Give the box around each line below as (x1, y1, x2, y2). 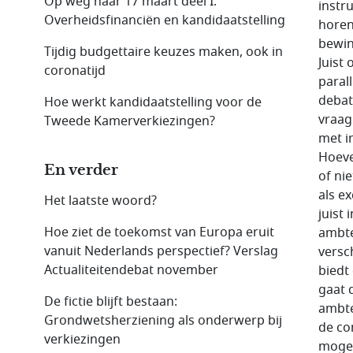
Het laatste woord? (44, 191, 157, 210)
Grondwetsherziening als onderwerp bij (44, 310, 282, 330)
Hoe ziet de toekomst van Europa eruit (44, 222, 274, 242)
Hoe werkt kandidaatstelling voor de (44, 92, 262, 112)
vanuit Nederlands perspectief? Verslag (44, 241, 278, 261)
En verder (44, 161, 118, 179)
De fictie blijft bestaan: (44, 292, 177, 311)
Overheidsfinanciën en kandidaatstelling (44, 10, 285, 30)
